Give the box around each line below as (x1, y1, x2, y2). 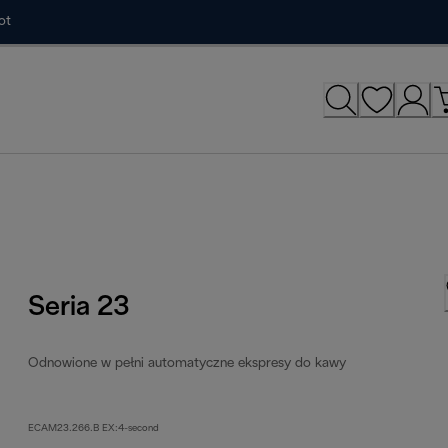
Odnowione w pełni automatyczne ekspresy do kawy (28, 356, 347, 370)
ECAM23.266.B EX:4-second (28, 423, 160, 433)
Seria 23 (28, 294, 130, 321)
